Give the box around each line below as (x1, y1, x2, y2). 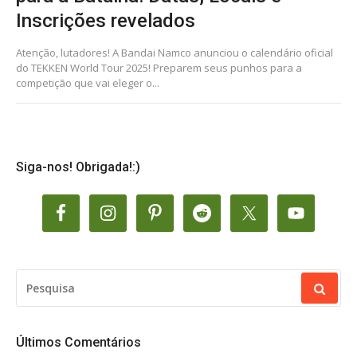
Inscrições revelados (16, 10, 195, 32)
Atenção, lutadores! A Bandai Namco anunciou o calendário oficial (16, 45, 333, 60)
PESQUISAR (15, 269, 75, 284)
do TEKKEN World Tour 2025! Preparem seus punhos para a (16, 61, 302, 75)
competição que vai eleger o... (16, 76, 159, 90)
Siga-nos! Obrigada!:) (16, 159, 140, 175)
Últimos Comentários (16, 335, 141, 350)
